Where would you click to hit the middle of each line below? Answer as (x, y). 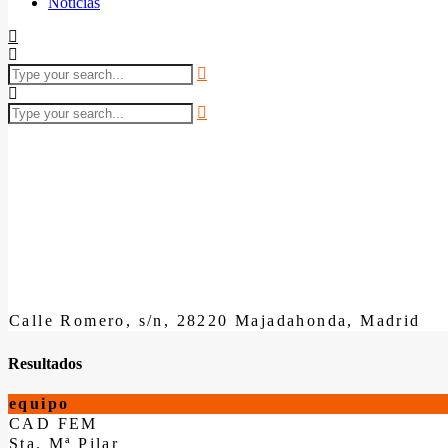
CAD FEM (53, 423)
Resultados (45, 363)
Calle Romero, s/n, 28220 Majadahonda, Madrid (215, 320)
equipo (39, 403)
